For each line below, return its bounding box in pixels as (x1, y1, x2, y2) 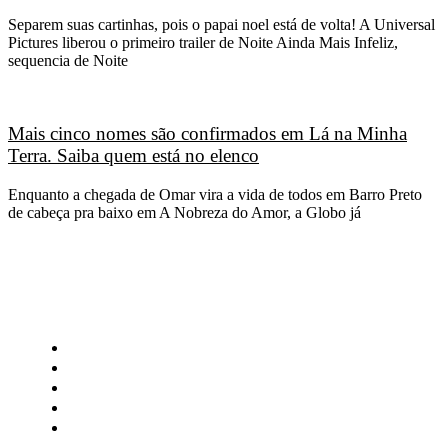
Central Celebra (68, 356, 184, 377)
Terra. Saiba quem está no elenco (8, 145, 259, 167)
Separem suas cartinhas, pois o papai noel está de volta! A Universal (8, 16, 435, 34)
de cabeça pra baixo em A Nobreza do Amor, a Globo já (8, 203, 361, 221)
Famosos (68, 416, 139, 437)
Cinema (68, 376, 125, 397)
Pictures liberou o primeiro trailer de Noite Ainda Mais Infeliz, (8, 34, 398, 52)
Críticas (68, 396, 127, 417)
